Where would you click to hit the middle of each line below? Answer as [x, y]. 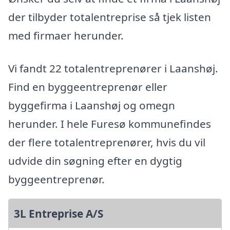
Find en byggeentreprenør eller [88, 87]
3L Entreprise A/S [59, 213]
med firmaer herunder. [66, 36]
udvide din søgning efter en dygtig [95, 160]
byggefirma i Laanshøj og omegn [92, 105]
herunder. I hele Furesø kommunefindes [110, 123]
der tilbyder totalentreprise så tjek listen [110, 17]
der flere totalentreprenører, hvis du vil [107, 142]
